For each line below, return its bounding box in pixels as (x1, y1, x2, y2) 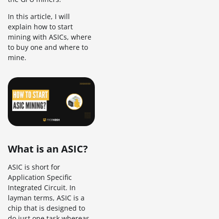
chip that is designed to (8, 203, 85, 213)
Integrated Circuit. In (8, 183, 76, 193)
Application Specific (8, 173, 72, 182)
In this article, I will (8, 12, 70, 21)
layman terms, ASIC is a (8, 193, 85, 203)
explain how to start (8, 22, 73, 31)
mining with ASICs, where (8, 32, 91, 42)
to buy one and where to (8, 43, 88, 52)
